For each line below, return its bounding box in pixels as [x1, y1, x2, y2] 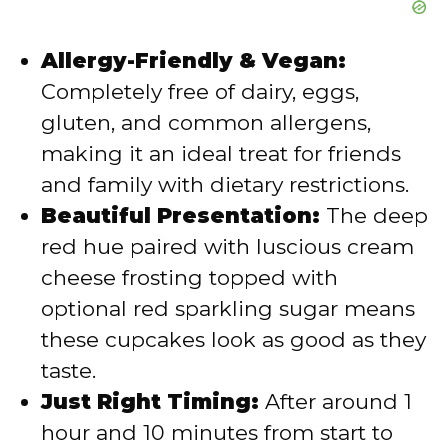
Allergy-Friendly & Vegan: [41, 47, 346, 73]
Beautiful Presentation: [41, 202, 320, 228]
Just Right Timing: [41, 388, 259, 414]
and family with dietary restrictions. [41, 171, 409, 197]
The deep [320, 202, 428, 228]
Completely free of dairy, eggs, [41, 78, 359, 104]
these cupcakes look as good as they [41, 326, 426, 352]
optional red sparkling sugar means [41, 295, 415, 321]
